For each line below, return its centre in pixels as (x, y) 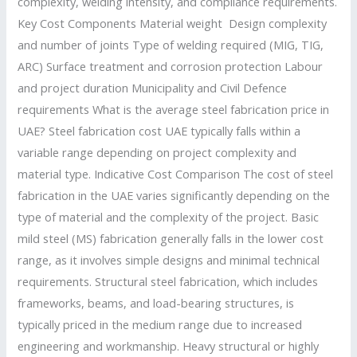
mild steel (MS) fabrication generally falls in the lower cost (171, 239)
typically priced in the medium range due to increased (160, 325)
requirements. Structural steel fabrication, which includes (168, 282)
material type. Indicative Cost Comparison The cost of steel (176, 174)
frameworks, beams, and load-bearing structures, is (156, 303)
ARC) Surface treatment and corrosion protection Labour (171, 67)
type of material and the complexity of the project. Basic (169, 217)
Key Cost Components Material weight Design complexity (173, 24)
